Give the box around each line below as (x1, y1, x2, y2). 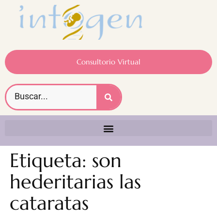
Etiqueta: (10, 148, 92, 173)
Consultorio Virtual (77, 57, 140, 67)
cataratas (10, 191, 89, 216)
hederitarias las (10, 170, 141, 194)
